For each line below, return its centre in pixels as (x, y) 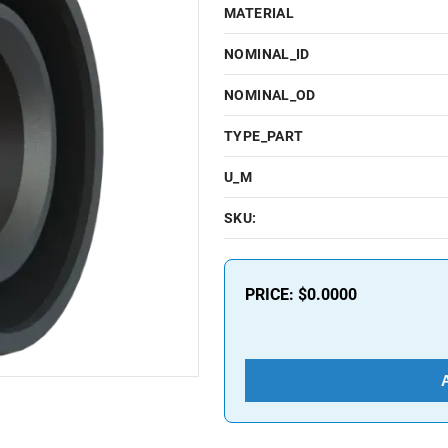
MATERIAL (259, 13)
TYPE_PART (264, 136)
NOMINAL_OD (270, 95)
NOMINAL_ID (267, 54)
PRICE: (271, 294)
